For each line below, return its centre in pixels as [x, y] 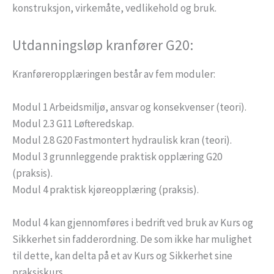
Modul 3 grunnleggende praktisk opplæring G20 [117, 157]
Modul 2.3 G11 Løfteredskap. [73, 124]
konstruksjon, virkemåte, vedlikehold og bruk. [114, 8]
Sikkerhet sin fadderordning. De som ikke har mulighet [132, 239]
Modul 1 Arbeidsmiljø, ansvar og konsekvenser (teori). [129, 107]
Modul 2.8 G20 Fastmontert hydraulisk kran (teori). [122, 140]
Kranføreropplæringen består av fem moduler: [114, 74]
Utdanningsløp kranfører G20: [103, 45]
